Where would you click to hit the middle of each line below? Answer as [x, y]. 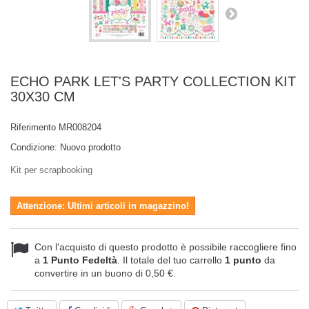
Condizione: [34, 147]
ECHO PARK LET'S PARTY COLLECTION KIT [153, 81]
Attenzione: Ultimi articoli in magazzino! [103, 206]
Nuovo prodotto [90, 147]
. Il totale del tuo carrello [171, 260]
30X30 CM [43, 97]
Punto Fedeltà [83, 260]
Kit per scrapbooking [51, 170]
